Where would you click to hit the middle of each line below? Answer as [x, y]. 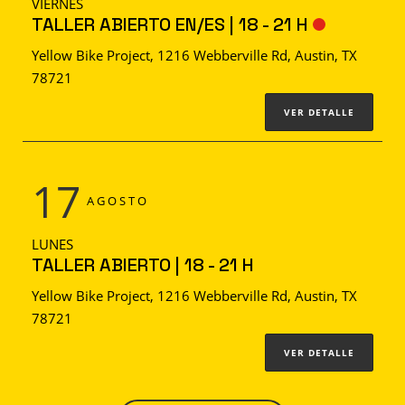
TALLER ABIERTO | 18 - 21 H [143, 265]
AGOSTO [118, 201]
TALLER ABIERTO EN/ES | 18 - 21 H [170, 25]
